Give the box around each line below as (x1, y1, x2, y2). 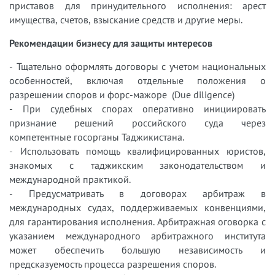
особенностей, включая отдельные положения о (9, 74, 266, 87)
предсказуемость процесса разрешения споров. (9, 257, 216, 270)
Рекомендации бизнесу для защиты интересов (9, 36, 212, 49)
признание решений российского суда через (9, 116, 266, 129)
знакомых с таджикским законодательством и (9, 158, 266, 171)
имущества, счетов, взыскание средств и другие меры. (9, 13, 242, 26)
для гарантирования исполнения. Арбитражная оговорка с (9, 215, 266, 228)
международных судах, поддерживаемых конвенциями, (9, 201, 266, 214)
